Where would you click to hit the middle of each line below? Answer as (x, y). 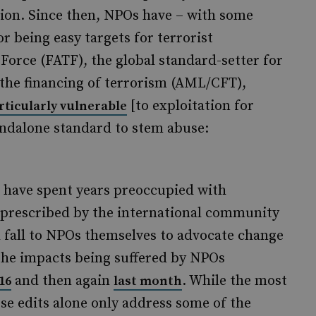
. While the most (235, 281)
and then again (62, 281)
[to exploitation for (190, 106)
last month (148, 281)
